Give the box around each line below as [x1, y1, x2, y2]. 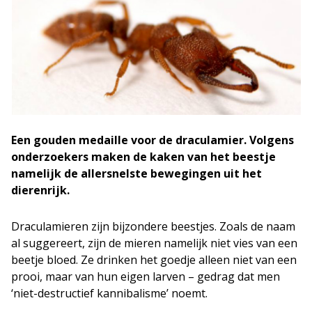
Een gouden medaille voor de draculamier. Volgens [11, 132, 294, 148]
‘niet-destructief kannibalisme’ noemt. [11, 286, 208, 301]
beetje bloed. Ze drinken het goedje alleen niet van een [11, 252, 297, 267]
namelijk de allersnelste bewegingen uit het [11, 166, 262, 181]
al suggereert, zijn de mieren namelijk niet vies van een [11, 235, 297, 251]
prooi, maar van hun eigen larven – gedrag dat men [11, 269, 280, 284]
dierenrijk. [11, 182, 70, 198]
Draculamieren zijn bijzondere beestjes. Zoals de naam [11, 219, 295, 234]
